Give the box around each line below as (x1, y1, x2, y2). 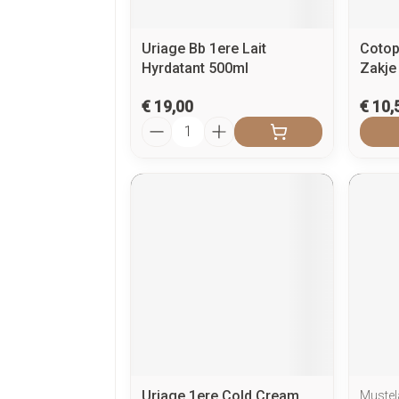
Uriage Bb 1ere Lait (142, 39, 266, 57)
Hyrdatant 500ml (142, 59, 248, 77)
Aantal (141, 115, 182, 133)
